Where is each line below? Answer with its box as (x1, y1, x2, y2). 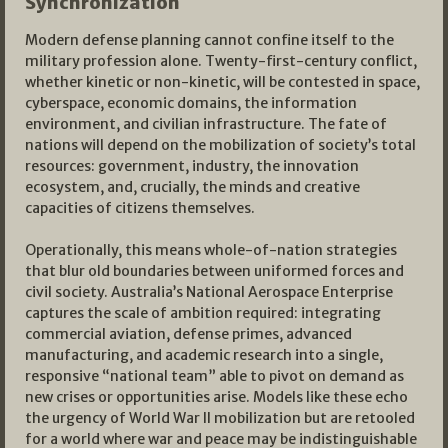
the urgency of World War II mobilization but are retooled (25, 409, 415, 428)
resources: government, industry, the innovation (25, 157, 359, 176)
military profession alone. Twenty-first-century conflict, (25, 52, 417, 71)
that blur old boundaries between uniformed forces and (25, 262, 404, 281)
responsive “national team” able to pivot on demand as (25, 367, 404, 386)
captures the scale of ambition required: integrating (25, 304, 381, 323)
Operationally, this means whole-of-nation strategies (25, 241, 397, 260)
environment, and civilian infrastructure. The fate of (25, 115, 387, 134)
